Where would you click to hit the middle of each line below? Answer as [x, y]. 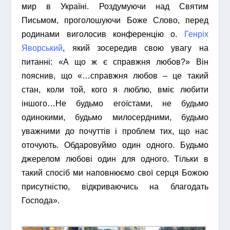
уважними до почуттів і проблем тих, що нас [115, 131]
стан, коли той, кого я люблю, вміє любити [115, 90]
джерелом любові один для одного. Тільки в [115, 159]
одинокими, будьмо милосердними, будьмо [115, 118]
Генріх [196, 34]
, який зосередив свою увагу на [136, 48]
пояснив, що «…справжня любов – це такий [115, 76]
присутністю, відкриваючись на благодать [115, 187]
